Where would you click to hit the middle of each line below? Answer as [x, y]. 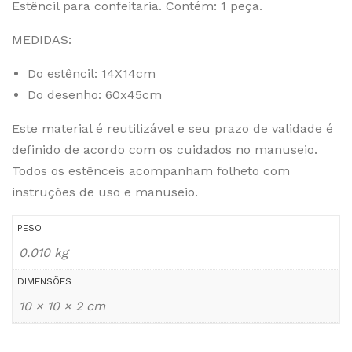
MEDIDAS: [42, 40]
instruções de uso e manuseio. [105, 192]
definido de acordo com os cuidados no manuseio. [165, 150]
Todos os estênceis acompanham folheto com [151, 171]
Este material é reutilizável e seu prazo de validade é [172, 128]
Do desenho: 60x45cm [95, 95]
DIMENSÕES [44, 281]
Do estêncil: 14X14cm [92, 73]
